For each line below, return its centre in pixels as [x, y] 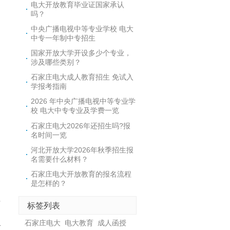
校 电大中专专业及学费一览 [75, 111]
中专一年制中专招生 [63, 38]
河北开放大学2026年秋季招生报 [82, 150]
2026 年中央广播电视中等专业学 [83, 101]
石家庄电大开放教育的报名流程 [81, 174]
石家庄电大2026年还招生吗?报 [81, 126]
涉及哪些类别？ [56, 62]
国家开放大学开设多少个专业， [81, 53]
